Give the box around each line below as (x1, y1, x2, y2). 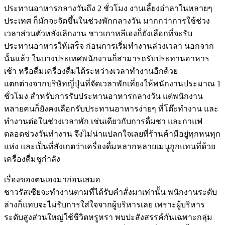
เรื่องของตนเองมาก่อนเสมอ (4, 175, 100, 184)
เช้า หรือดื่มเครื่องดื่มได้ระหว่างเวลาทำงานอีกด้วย (4, 66, 178, 75)
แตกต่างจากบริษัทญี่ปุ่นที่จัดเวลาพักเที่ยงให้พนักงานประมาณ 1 (4, 79, 221, 88)
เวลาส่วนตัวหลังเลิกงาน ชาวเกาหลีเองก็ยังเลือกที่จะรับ (4, 29, 192, 38)
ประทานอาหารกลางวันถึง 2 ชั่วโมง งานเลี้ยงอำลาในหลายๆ (4, 4, 212, 13)
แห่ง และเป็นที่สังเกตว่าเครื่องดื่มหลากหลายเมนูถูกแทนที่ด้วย (4, 142, 215, 151)
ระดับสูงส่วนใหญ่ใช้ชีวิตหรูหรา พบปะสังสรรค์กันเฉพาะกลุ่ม (4, 212, 212, 221)
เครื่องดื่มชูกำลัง (4, 154, 60, 163)
